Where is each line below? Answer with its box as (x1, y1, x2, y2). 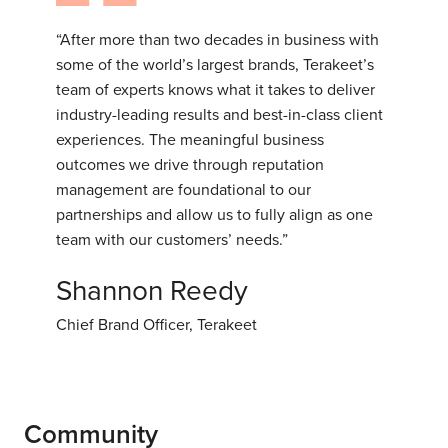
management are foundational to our (56, 178, 311, 201)
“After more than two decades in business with (56, 28, 379, 51)
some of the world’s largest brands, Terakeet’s (56, 53, 374, 76)
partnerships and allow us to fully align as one (56, 203, 373, 226)
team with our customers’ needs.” (56, 228, 288, 251)
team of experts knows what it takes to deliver (56, 78, 375, 101)
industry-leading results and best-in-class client (56, 103, 383, 126)
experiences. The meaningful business (56, 128, 324, 151)
